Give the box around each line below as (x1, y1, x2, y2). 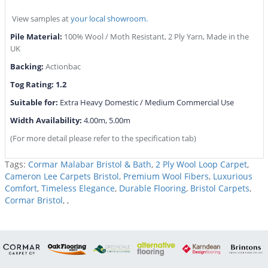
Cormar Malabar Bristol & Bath (28, 159, 151, 170)
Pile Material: (10, 31, 64, 42)
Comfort (4, 182, 37, 194)
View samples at (10, 13, 71, 25)
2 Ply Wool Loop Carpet (155, 159, 247, 170)
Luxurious (212, 170, 252, 182)
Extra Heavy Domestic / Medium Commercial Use (59, 97, 234, 108)
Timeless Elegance (41, 182, 115, 194)
